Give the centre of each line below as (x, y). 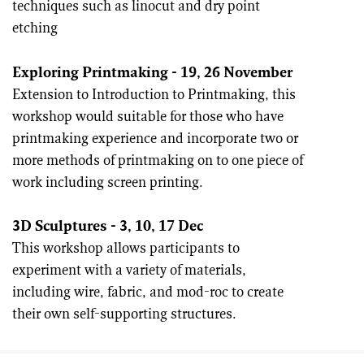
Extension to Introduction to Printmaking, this (154, 95)
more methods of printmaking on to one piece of (158, 161)
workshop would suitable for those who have (148, 117)
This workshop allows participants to (126, 249)
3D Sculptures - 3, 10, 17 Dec (108, 227)
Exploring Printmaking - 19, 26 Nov (131, 73)
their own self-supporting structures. (124, 314)
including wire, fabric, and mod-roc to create (148, 292)
